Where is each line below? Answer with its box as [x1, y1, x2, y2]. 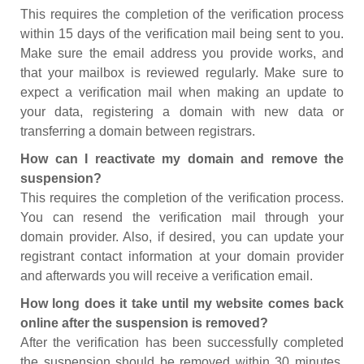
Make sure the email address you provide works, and [20, 46, 344, 60]
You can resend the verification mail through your [20, 210, 344, 224]
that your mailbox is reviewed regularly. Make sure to [20, 66, 344, 80]
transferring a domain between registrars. [20, 124, 255, 138]
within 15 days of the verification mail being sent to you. [20, 27, 344, 41]
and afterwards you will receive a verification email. [20, 269, 313, 283]
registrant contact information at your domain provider [20, 249, 344, 263]
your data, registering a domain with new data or [20, 105, 344, 119]
